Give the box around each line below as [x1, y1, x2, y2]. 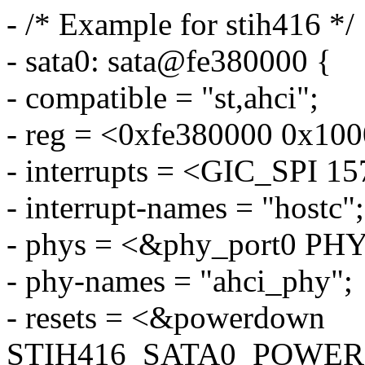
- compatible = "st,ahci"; [7, 80, 319, 116]
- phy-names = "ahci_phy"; [7, 263, 353, 299]
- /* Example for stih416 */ [7, 7, 354, 42]
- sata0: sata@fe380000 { [7, 43, 332, 79]
